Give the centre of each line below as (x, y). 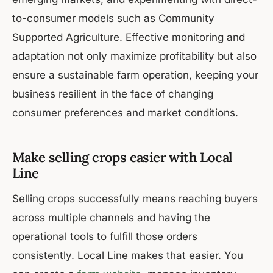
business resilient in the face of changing (113, 94)
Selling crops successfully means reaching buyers (135, 199)
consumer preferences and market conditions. (125, 113)
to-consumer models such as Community (113, 19)
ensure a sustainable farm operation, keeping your (135, 75)
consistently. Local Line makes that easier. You (128, 256)
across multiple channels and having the (111, 218)
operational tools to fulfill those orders (105, 237)
